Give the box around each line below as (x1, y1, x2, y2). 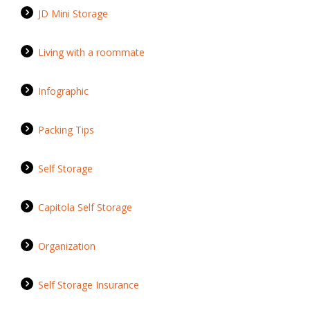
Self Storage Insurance (38, 278, 139, 292)
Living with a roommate (38, 46, 145, 60)
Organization (38, 239, 95, 253)
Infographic (38, 84, 89, 98)
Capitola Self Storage (38, 201, 132, 215)
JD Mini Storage (38, 7, 108, 21)
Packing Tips (38, 123, 94, 137)
